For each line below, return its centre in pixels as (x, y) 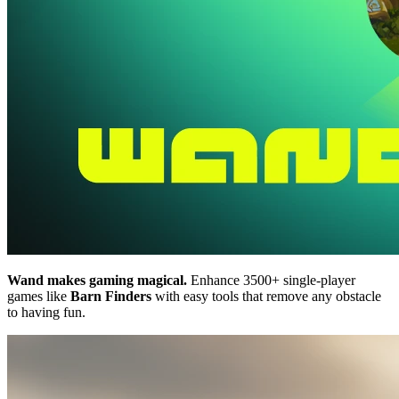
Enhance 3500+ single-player (271, 280)
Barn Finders (111, 296)
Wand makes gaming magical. (97, 280)
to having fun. (46, 312)
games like (39, 296)
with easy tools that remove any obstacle (266, 296)
